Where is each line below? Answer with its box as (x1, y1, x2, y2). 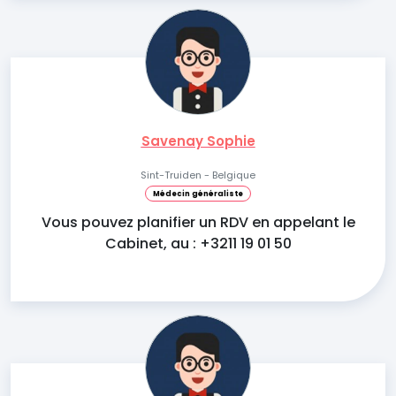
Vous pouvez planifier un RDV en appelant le (41, 212, 355, 232)
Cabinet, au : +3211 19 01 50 (104, 233, 292, 254)
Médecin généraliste (153, 188, 243, 199)
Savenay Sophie (141, 132, 255, 150)
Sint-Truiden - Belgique (141, 168, 255, 182)
